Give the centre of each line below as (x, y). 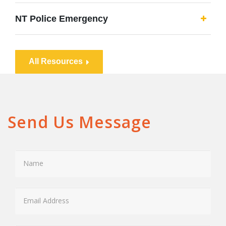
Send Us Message (79, 122)
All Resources (56, 61)
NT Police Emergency (62, 18)
